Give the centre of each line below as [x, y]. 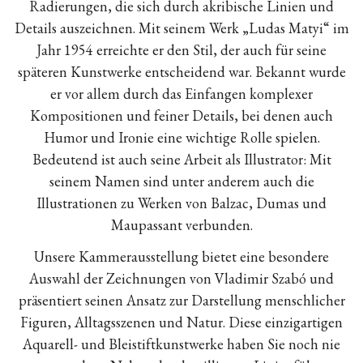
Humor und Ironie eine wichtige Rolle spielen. [181, 138]
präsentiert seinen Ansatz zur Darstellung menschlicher [181, 301]
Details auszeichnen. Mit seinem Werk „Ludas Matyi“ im [181, 28]
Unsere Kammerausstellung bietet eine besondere [181, 257]
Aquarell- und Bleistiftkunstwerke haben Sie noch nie [181, 344]
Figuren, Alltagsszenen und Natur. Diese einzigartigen [181, 322]
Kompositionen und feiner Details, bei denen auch [181, 116]
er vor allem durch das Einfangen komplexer [181, 94]
